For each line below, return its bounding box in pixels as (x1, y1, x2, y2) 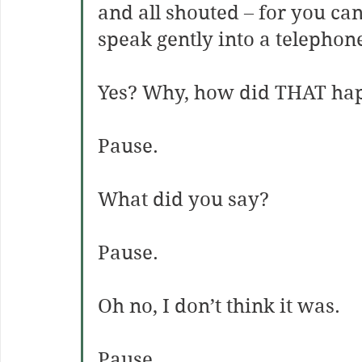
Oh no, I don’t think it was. (98, 295, 340, 318)
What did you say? (98, 188, 269, 211)
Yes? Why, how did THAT (98, 82, 326, 104)
